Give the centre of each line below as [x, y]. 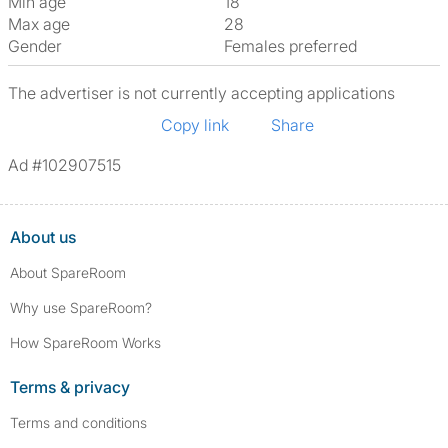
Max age [39, 24]
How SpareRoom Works [85, 342]
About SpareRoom [68, 272]
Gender [35, 46]
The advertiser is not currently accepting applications [201, 93]
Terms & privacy [70, 387]
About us [43, 237]
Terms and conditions [78, 422]
